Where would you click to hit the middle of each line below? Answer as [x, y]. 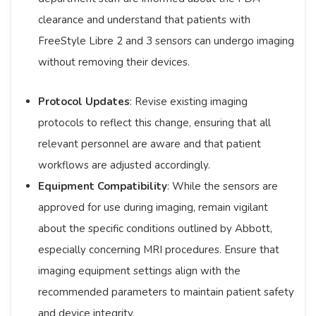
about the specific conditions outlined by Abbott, [155, 229]
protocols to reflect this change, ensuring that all [154, 123]
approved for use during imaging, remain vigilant [153, 208]
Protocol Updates [84, 102]
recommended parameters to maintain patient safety [166, 292]
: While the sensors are [222, 187]
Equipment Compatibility [102, 187]
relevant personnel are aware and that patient [149, 144]
